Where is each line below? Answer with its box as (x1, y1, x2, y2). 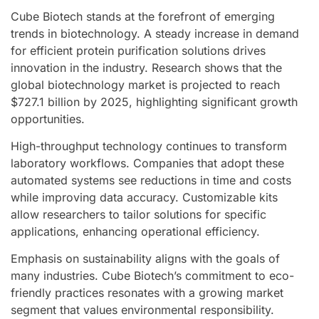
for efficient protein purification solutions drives (11, 43, 266, 58)
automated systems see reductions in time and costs (11, 172, 291, 187)
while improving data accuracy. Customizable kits (11, 189, 278, 204)
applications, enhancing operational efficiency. (11, 224, 260, 239)
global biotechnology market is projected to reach (11, 77, 280, 92)
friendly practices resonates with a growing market (11, 286, 283, 300)
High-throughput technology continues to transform (11, 138, 287, 153)
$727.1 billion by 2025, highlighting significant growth (11, 94, 298, 109)
